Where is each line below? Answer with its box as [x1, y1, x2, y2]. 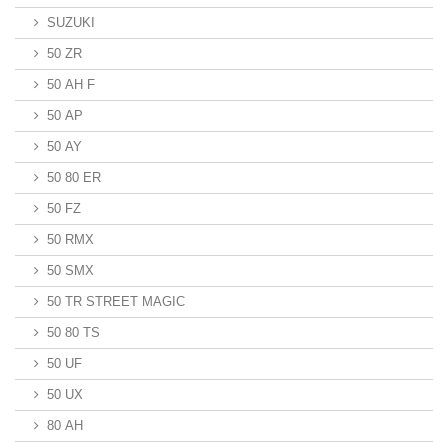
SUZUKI [47, 15, 95, 30]
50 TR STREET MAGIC [47, 294, 185, 309]
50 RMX [47, 232, 94, 247]
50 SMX [47, 263, 94, 278]
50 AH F [47, 77, 95, 92]
